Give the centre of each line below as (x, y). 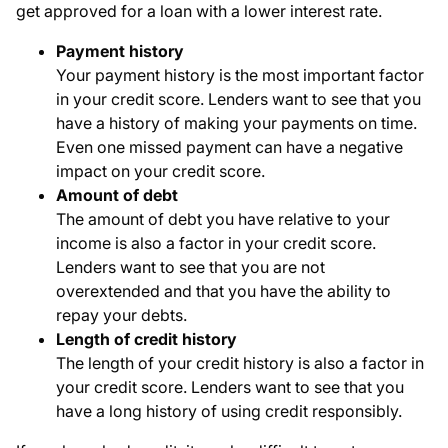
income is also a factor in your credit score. (216, 243)
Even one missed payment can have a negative (229, 147)
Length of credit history (146, 339)
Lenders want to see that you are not (190, 267)
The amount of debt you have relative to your (223, 219)
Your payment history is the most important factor (240, 75)
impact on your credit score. (160, 171)
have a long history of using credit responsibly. (229, 411)
